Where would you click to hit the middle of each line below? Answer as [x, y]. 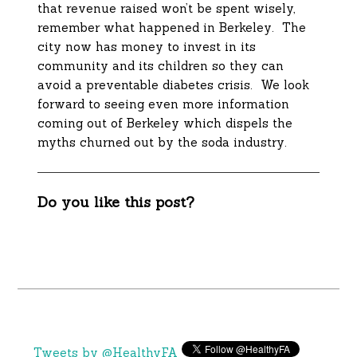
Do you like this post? [116, 202]
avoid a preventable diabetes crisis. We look [174, 85]
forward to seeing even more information [164, 104]
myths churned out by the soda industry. [165, 143]
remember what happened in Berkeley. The [172, 28]
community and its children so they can [161, 66]
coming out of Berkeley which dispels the [165, 124]
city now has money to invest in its [147, 47]
